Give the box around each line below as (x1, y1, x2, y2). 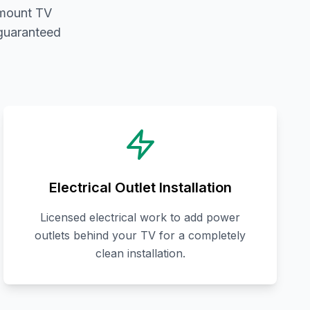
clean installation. (95, 246, 185, 261)
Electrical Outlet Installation (48, 179, 232, 197)
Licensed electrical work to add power (40, 210, 241, 225)
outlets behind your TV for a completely (35, 228, 246, 243)
